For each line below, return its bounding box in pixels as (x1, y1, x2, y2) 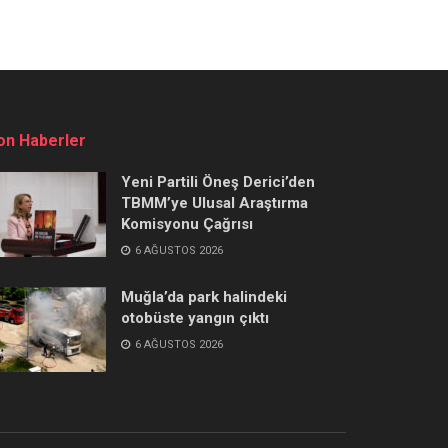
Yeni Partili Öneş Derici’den (121, 172, 315, 191)
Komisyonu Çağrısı (121, 214, 253, 233)
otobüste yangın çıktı (121, 308, 269, 327)
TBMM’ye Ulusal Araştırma (121, 193, 308, 212)
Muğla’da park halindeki (121, 287, 287, 306)
